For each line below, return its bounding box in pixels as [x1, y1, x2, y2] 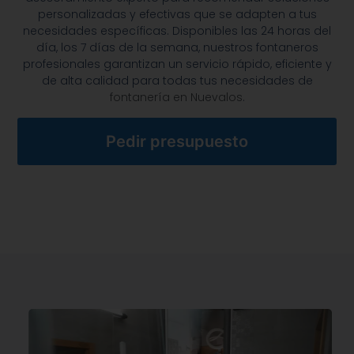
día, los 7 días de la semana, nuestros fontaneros [36, 40, 318, 56]
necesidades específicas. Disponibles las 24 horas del [23, 23, 331, 40]
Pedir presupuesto [106, 131, 248, 151]
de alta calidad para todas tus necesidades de [41, 73, 313, 89]
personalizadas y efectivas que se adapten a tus [37, 6, 317, 23]
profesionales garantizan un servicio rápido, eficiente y [22, 56, 332, 73]
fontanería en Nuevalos [109, 89, 243, 106]
